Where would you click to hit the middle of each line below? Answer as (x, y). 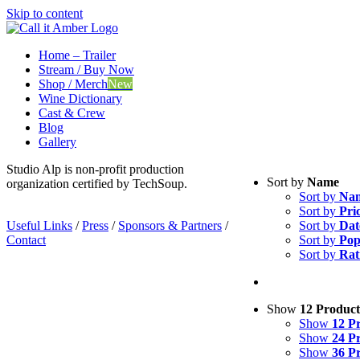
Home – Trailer (77, 55)
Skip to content (45, 13)
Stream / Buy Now (86, 70)
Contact (26, 240)
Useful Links (39, 225)
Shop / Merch (73, 84)
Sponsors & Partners (170, 225)
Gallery (57, 142)
